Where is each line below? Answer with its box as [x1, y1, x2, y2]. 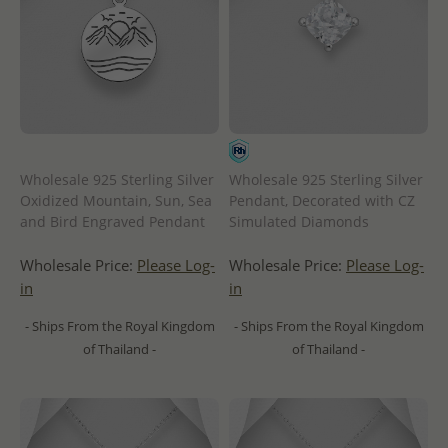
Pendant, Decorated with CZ [229, 190, 415, 210]
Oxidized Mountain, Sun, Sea [20, 190, 212, 210]
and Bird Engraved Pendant [20, 211, 205, 231]
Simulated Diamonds [229, 211, 369, 231]
